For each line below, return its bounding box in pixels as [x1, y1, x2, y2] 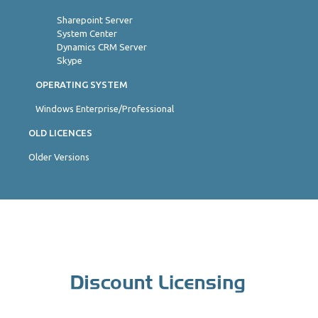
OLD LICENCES [28, 128, 92, 138]
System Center [57, 28, 117, 38]
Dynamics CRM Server [57, 42, 147, 52]
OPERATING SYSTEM [35, 79, 128, 89]
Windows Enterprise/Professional [35, 104, 174, 114]
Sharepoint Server [57, 15, 133, 25]
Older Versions [28, 152, 89, 162]
